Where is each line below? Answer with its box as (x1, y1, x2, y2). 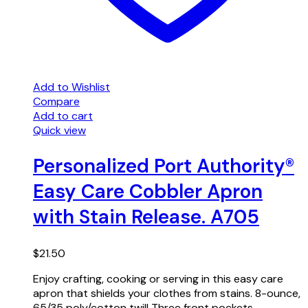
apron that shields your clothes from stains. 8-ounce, (33, 285, 300, 300)
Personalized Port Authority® (33, 153, 294, 179)
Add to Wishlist (33, 80, 110, 95)
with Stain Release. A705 (33, 204, 259, 230)
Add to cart (33, 109, 93, 124)
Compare (33, 94, 80, 109)
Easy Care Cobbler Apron (33, 179, 263, 205)
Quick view (33, 123, 86, 138)
